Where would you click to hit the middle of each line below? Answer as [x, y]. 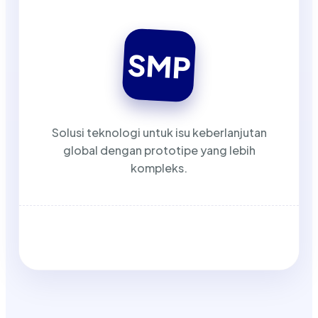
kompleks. [159, 168]
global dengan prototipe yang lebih [159, 150]
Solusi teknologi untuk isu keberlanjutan [159, 132]
